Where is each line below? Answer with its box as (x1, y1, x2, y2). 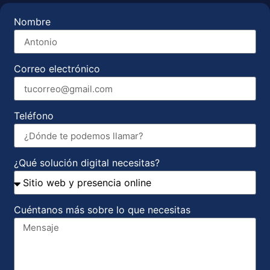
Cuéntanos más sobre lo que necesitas (14, 204, 190, 216)
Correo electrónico (14, 63, 100, 75)
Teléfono (14, 110, 54, 122)
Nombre (14, 16, 51, 28)
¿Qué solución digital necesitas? (14, 157, 160, 169)
